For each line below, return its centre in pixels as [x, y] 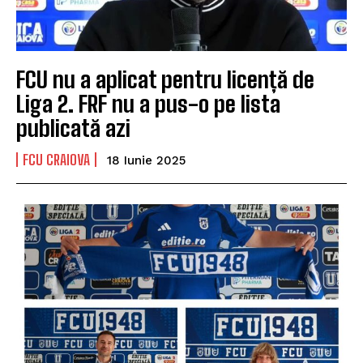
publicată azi [73, 128]
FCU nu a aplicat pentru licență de [165, 79]
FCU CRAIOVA [56, 159]
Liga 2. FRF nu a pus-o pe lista [148, 103]
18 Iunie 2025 [146, 160]
